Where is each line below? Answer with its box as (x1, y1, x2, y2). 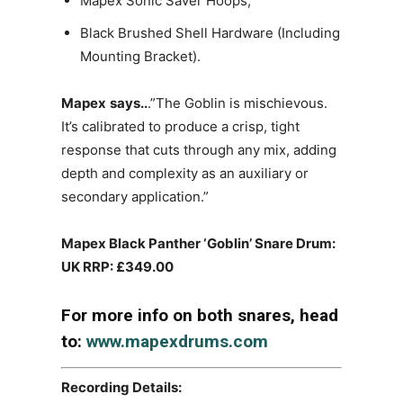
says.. (110, 94, 148, 112)
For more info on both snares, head (61, 305, 338, 327)
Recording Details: (61, 378, 182, 396)
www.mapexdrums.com (86, 331, 268, 353)
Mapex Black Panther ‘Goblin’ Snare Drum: (61, 235, 336, 253)
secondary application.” (61, 188, 209, 206)
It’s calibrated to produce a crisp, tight (61, 118, 300, 136)
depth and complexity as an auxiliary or (61, 165, 309, 183)
